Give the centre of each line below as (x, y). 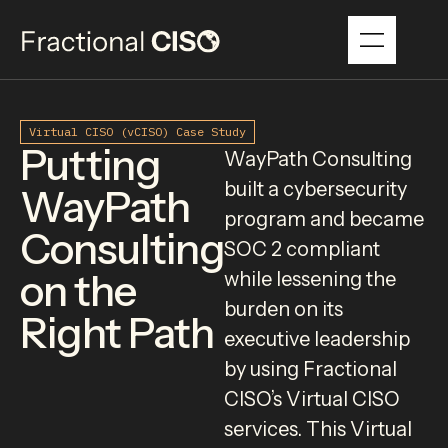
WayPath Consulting (318, 159)
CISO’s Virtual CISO (312, 399)
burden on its (283, 309)
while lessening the (310, 279)
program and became (324, 219)
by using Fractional (310, 369)
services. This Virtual (318, 429)
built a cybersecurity (315, 189)
